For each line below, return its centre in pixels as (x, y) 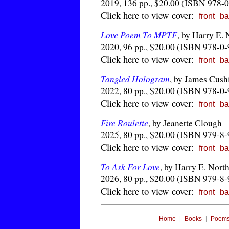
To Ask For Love (130, 167)
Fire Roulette (124, 123)
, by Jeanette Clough (185, 123)
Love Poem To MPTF (139, 35)
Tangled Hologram (135, 79)
